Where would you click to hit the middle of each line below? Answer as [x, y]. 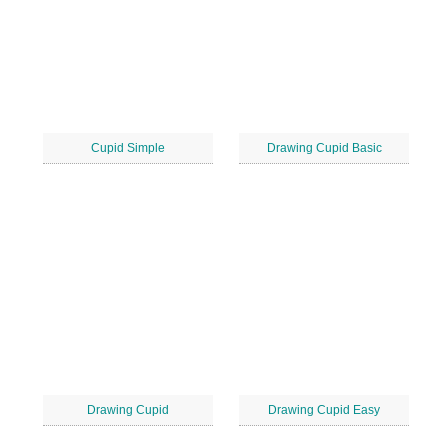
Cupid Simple [128, 148]
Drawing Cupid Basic [324, 148]
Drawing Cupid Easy [324, 410]
